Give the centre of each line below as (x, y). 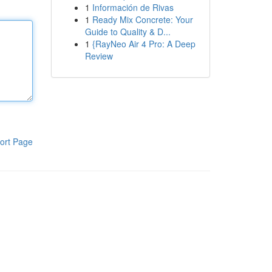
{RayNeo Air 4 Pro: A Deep (144, 44)
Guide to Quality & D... (127, 32)
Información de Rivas (133, 7)
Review (99, 56)
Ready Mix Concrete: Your (142, 19)
